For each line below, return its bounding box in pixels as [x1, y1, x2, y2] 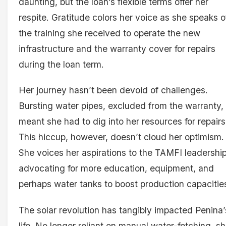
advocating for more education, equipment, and [19, 163, 214, 174]
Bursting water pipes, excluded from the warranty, [19, 100, 223, 111]
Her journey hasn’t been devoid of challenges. [19, 85, 208, 96]
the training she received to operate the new [19, 27, 200, 38]
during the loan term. [19, 59, 104, 70]
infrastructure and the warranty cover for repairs [19, 43, 215, 54]
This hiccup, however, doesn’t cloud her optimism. [19, 132, 224, 143]
